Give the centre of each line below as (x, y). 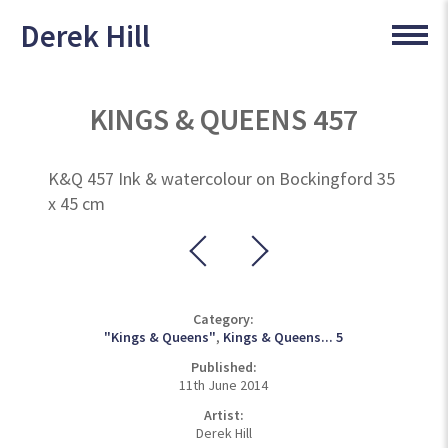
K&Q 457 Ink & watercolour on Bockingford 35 (222, 178)
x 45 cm (77, 203)
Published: (223, 367)
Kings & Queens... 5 (283, 337)
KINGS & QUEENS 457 (223, 119)
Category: (224, 319)
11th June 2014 (224, 385)
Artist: (223, 415)
